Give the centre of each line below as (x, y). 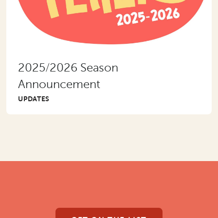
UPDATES (34, 99)
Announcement (59, 84)
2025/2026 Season (68, 68)
